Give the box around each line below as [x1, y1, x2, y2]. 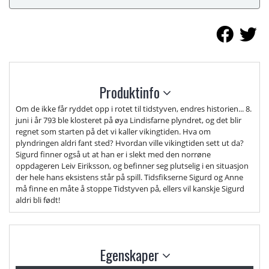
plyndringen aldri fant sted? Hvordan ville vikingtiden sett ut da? [16, 138, 244, 148]
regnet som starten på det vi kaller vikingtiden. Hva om [16, 126, 211, 137]
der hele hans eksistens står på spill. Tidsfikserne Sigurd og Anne [16, 172, 243, 183]
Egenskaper [99, 244, 163, 265]
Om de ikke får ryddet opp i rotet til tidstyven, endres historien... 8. [16, 103, 252, 114]
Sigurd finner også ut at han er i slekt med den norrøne [16, 149, 211, 160]
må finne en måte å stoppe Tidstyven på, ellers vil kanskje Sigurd [16, 183, 244, 194]
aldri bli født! [16, 195, 60, 205]
